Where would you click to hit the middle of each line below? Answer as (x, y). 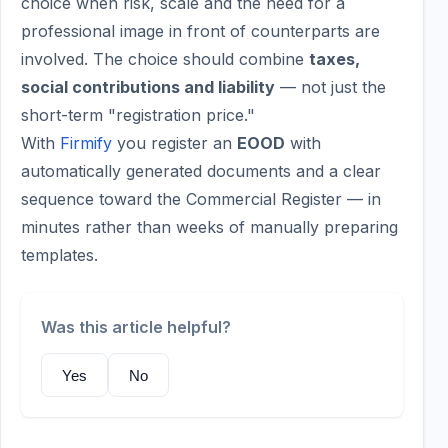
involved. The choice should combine (165, 59)
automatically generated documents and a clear (201, 171)
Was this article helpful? (136, 327)
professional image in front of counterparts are (200, 31)
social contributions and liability (148, 87)
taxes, (334, 59)
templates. (59, 255)
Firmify (86, 143)
